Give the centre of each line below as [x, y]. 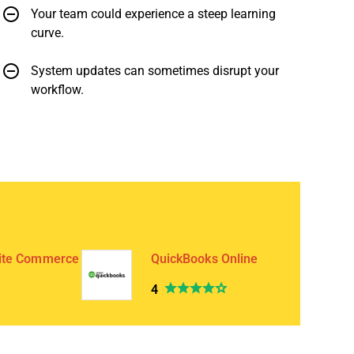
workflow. [57, 89]
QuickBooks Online [204, 258]
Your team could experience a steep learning [153, 13]
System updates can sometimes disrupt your [155, 70]
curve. [47, 32]
